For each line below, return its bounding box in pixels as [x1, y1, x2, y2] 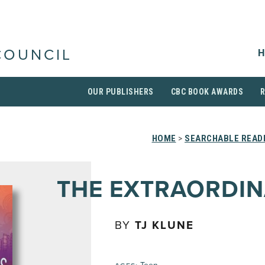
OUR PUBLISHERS [87, 87, 154, 96]
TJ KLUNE [135, 219, 194, 232]
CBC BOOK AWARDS [170, 87, 243, 96]
